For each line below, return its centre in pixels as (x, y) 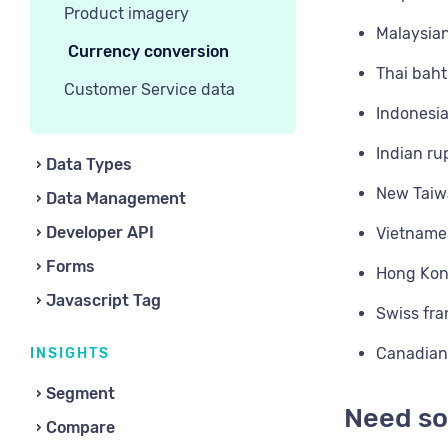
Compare (80, 427)
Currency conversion (148, 51)
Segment (80, 393)
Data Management (116, 198)
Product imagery (126, 13)
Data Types (89, 164)
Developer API (100, 232)
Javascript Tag (103, 300)
